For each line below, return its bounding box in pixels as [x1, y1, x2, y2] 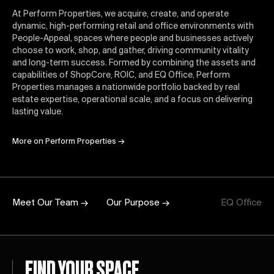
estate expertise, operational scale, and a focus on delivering [12, 95, 253, 105]
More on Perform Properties [12, 136, 116, 146]
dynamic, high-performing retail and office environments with [12, 21, 254, 31]
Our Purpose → [106, 198, 169, 208]
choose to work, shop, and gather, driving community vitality [12, 46, 249, 56]
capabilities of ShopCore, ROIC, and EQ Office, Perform [12, 70, 230, 80]
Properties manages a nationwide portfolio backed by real [12, 83, 240, 92]
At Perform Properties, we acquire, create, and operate [12, 9, 229, 19]
